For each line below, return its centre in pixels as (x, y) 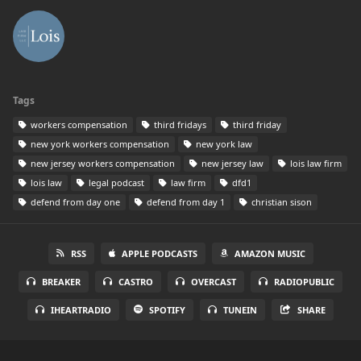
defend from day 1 (185, 202)
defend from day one (74, 202)
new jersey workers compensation (102, 163)
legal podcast (115, 183)
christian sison (280, 202)
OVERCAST (214, 282)
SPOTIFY (168, 310)
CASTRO (136, 282)
